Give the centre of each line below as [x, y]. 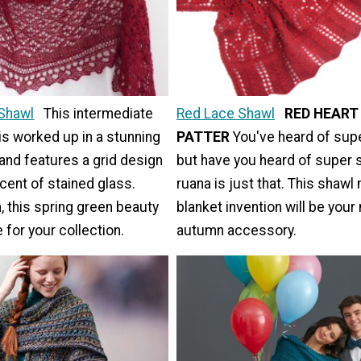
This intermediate [99, 113]
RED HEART [322, 113]
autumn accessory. [237, 230]
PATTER [205, 137]
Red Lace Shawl [226, 113]
